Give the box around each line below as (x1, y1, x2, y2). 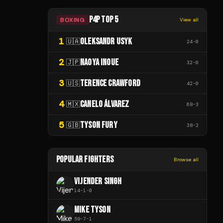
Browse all (174, 156, 199, 163)
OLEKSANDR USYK (80, 36, 132, 47)
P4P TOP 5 (89, 14, 118, 25)
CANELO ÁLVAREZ (80, 99, 129, 110)
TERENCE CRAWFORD (80, 78, 140, 89)
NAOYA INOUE (80, 57, 118, 68)
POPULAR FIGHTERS (56, 154, 113, 165)
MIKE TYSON (74, 205, 111, 215)
